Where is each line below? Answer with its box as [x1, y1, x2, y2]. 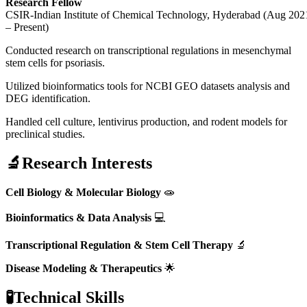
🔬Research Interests [5, 153, 152, 172]
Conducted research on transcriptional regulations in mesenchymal [5, 44, 291, 56]
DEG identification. [5, 92, 90, 104]
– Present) [5, 21, 49, 33]
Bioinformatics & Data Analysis [5, 211, 151, 223]
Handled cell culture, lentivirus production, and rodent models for [5, 115, 287, 127]
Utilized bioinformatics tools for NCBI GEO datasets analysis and [5, 79, 290, 92]
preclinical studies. [5, 127, 85, 140]
